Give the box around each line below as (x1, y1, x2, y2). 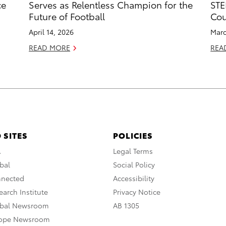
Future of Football (29, 9, 105, 22)
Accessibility (113, 173, 154, 183)
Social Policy (113, 159, 155, 169)
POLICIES (113, 129, 153, 141)
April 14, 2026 (29, 26, 74, 37)
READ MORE (29, 42, 71, 52)
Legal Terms (113, 145, 153, 156)
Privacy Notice (113, 186, 160, 197)
